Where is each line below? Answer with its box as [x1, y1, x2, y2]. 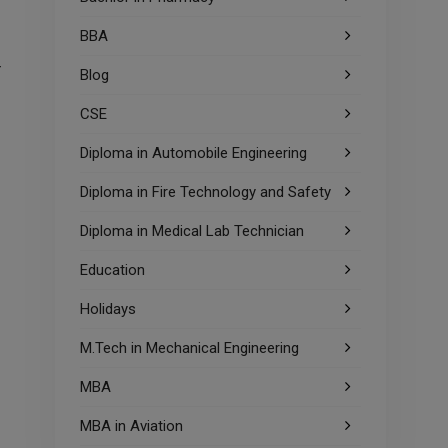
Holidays [80, 300, 136, 318]
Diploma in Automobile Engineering [80, 144, 307, 162]
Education [80, 261, 145, 279]
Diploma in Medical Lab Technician [80, 222, 304, 240]
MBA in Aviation [80, 417, 183, 435]
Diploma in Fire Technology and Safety [80, 183, 331, 201]
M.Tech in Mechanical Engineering [80, 339, 299, 357]
